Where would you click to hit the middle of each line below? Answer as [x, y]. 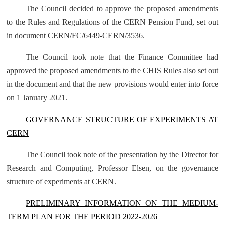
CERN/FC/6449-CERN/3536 [94, 35]
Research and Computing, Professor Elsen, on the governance [113, 168]
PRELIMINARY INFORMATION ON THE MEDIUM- [122, 203]
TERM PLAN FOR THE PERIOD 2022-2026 [82, 217]
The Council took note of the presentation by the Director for [122, 154]
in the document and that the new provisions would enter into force [113, 84]
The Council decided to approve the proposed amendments [122, 8]
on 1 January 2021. [37, 98]
